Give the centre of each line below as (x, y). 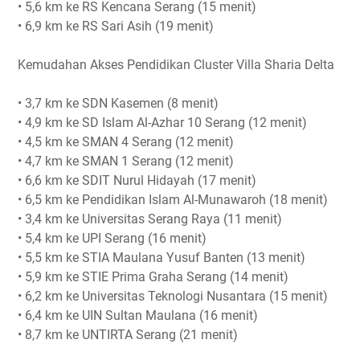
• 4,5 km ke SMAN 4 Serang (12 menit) (126, 142)
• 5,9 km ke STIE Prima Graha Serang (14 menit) (153, 277)
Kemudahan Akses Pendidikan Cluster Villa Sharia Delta (176, 65)
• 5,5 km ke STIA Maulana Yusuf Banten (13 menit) (162, 258)
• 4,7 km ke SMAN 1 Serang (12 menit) (126, 161)
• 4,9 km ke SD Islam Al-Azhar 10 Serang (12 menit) (162, 123)
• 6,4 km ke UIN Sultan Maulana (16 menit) (138, 315)
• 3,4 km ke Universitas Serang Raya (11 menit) (150, 219)
